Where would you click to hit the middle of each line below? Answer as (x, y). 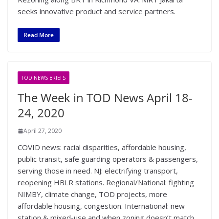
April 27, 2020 (43, 131)
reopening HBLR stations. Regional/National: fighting (106, 182)
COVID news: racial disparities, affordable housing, (102, 147)
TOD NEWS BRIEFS (44, 78)
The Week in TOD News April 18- (105, 98)
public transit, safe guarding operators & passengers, (108, 159)
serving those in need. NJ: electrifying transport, (98, 171)
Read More (39, 35)
